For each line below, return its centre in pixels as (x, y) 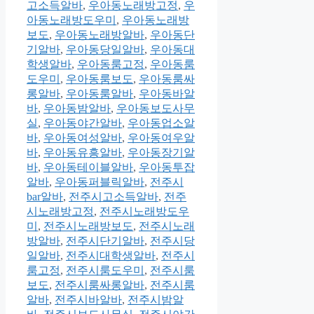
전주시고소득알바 (114, 196)
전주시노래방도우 (144, 211)
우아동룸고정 (111, 64)
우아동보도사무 (156, 108)
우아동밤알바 (77, 108)
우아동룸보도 (100, 78)
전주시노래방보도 (88, 226)
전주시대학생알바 (111, 255)
